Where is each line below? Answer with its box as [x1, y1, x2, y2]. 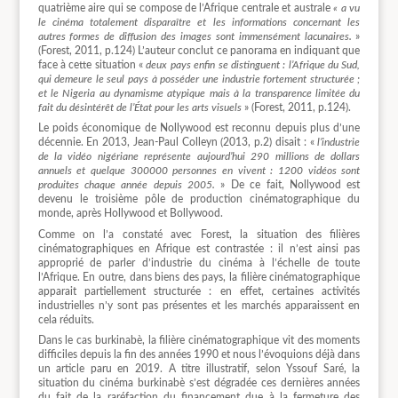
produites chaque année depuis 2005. [37, 179, 216, 191]
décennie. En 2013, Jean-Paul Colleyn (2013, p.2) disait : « [37, 137, 318, 148]
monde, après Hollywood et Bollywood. [37, 208, 223, 219]
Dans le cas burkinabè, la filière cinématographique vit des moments [37, 334, 361, 346]
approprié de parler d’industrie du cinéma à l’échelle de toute [37, 257, 361, 268]
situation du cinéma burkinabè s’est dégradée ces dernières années [37, 377, 361, 388]
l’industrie [317, 137, 361, 148]
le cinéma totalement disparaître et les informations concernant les [37, 17, 361, 28]
